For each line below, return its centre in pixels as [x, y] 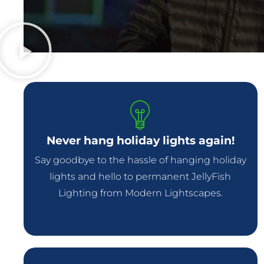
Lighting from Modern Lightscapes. [140, 193]
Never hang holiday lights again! [140, 141]
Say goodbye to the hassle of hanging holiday [140, 160]
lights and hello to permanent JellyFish [141, 177]
